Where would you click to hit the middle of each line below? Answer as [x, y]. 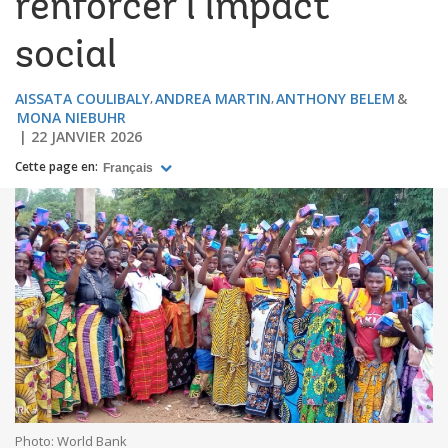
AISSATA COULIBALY [82, 98]
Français [129, 167]
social [66, 57]
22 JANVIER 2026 [86, 136]
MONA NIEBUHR [71, 117]
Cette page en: [56, 166]
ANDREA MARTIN [213, 98]
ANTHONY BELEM [335, 98]
